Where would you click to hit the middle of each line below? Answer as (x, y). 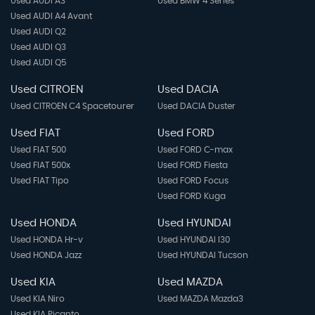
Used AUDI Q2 (38, 31)
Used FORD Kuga (191, 196)
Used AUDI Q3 (38, 47)
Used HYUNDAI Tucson (202, 255)
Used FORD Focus (193, 180)
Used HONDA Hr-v (47, 239)
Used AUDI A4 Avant (51, 16)
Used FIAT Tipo (40, 180)
